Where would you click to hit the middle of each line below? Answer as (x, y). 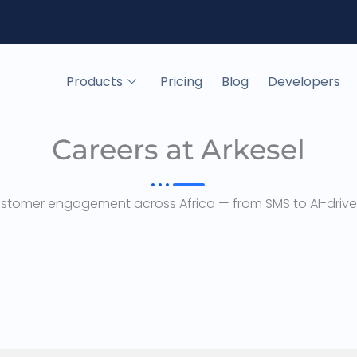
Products (94, 81)
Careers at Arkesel (178, 149)
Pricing (181, 81)
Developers (304, 81)
